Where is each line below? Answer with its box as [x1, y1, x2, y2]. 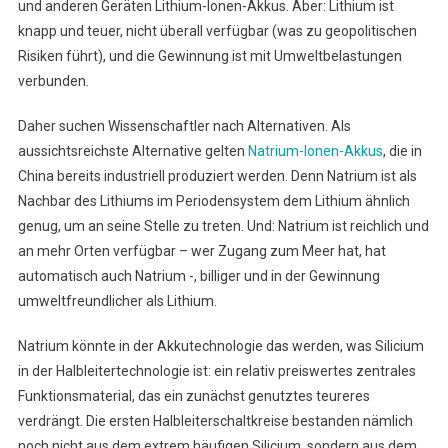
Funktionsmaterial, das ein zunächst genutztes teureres [17, 388, 370, 404]
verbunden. [17, 73, 89, 89]
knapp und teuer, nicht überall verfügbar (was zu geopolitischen [17, 23, 417, 39]
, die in [382, 143, 422, 159]
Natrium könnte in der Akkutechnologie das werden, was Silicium [17, 338, 424, 354]
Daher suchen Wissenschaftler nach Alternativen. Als [17, 118, 351, 134]
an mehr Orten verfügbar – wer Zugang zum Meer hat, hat [17, 243, 386, 259]
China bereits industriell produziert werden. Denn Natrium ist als [17, 168, 417, 184]
